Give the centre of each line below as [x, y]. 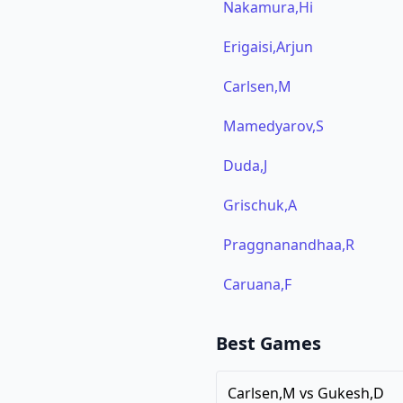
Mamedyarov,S [273, 126]
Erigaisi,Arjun [268, 47]
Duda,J [245, 166]
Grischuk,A [260, 205]
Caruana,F [257, 284]
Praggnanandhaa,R [289, 245]
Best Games [269, 343]
